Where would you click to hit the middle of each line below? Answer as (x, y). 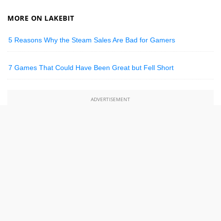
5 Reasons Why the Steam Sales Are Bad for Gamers (92, 40)
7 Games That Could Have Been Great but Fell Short (91, 68)
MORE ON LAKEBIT (41, 18)
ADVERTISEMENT (110, 99)
